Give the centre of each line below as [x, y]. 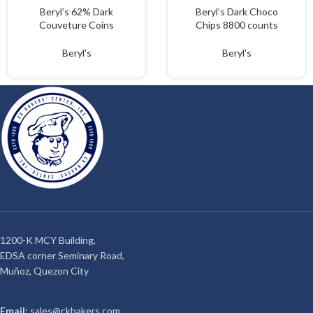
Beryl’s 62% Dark [77, 12]
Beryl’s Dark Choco [236, 12]
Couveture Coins [77, 25]
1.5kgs [77, 38]
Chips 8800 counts [236, 25]
